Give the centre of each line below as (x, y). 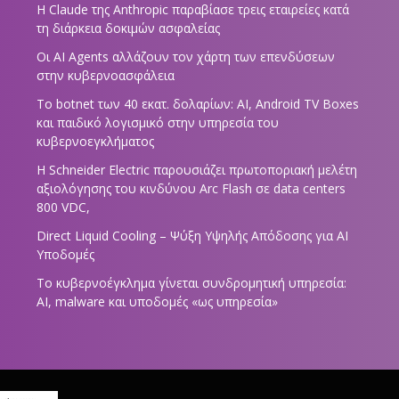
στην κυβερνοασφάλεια (105, 76)
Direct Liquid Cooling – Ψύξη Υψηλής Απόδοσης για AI (192, 236)
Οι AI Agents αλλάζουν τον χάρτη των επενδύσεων (185, 57)
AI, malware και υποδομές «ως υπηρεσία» (157, 302)
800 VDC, (63, 208)
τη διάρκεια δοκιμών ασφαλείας (128, 28)
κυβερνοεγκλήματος (95, 142)
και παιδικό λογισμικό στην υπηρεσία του (157, 123)
